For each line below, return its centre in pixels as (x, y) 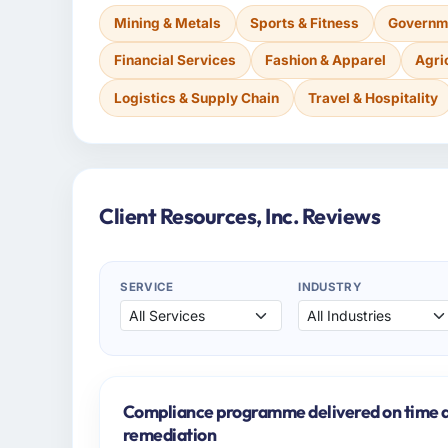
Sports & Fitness (305, 22)
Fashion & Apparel (326, 60)
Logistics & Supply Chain (196, 97)
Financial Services (174, 60)
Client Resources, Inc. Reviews (240, 215)
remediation (169, 434)
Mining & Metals (167, 22)
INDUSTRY (329, 286)
